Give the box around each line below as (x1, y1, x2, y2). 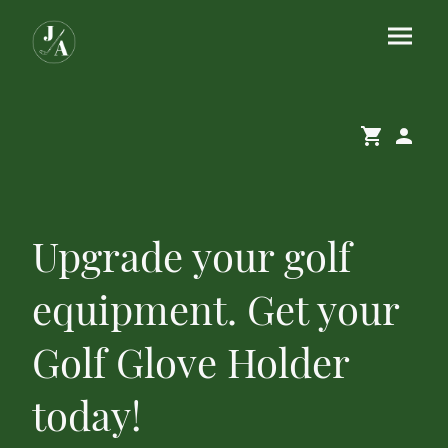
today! (32, 387, 141, 441)
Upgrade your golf (32, 228, 351, 282)
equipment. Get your (32, 281, 399, 335)
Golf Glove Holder (32, 334, 349, 388)
